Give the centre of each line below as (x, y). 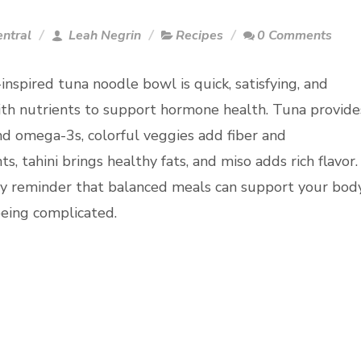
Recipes (199, 35)
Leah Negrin (103, 35)
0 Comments (295, 35)
